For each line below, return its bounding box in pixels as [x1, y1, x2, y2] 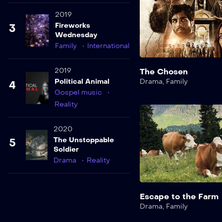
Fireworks [55, 21, 90, 30]
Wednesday [55, 30, 98, 39]
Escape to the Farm [139, 191, 219, 201]
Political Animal [55, 77, 110, 86]
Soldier [53, 145, 79, 154]
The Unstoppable [53, 135, 114, 144]
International [87, 41, 129, 50]
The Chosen [139, 66, 188, 76]
